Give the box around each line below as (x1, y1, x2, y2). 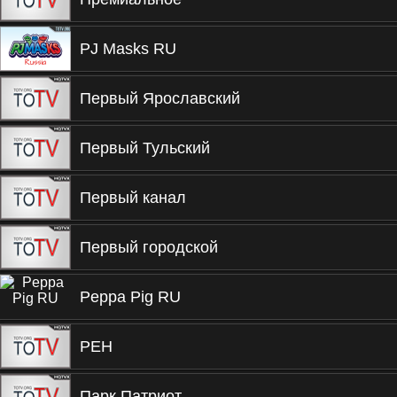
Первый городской (80, 238, 218, 256)
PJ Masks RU (80, 40, 176, 58)
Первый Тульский (80, 139, 210, 157)
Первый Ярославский (80, 90, 240, 107)
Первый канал (80, 189, 186, 206)
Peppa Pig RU (80, 288, 181, 306)
